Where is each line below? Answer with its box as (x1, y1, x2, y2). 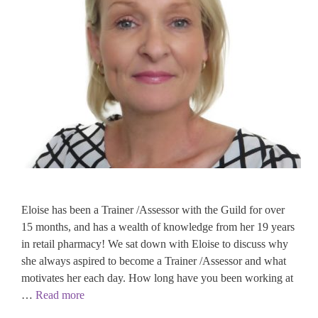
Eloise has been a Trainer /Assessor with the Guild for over (21, 204, 285, 216)
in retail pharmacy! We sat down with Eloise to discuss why (21, 238, 288, 251)
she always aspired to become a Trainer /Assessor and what (21, 255, 286, 268)
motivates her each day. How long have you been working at (21, 272, 293, 285)
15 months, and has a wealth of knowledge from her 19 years (21, 221, 295, 234)
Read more (35, 289, 84, 302)
